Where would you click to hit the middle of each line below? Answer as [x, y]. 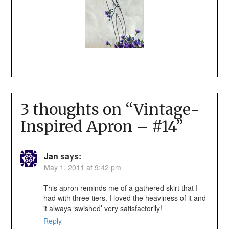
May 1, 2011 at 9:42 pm [82, 167]
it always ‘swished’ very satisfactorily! [102, 208]
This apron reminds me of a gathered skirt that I [120, 187]
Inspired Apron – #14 [98, 126]
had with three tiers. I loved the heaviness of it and [124, 198]
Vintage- [166, 109]
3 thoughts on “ [77, 109]
